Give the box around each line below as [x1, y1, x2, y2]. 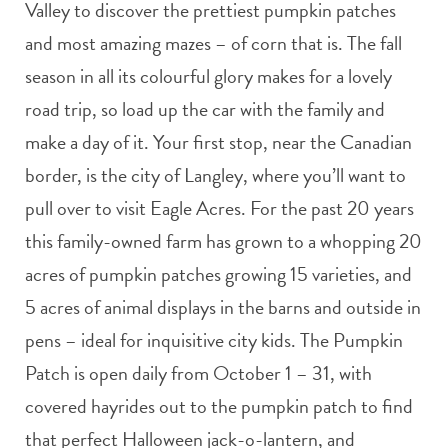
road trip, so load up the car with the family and [25, 93, 385, 124]
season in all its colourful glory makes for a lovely [25, 60, 392, 91]
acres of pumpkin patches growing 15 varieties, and [25, 258, 412, 289]
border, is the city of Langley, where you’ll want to [25, 159, 406, 190]
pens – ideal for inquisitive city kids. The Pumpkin [25, 324, 403, 355]
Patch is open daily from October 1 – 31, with [25, 357, 372, 388]
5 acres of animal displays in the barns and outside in [25, 291, 421, 322]
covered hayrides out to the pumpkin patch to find [25, 390, 413, 421]
